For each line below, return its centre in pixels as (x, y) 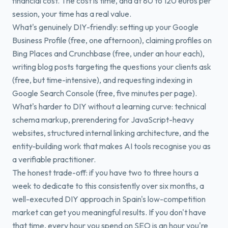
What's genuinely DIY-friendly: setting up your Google (105, 27)
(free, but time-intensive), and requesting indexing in (102, 80)
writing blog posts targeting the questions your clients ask (112, 67)
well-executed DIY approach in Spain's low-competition (109, 199)
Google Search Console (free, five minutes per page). (105, 93)
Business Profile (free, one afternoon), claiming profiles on (112, 40)
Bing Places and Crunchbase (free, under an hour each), (108, 53)
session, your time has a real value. (72, 14)
